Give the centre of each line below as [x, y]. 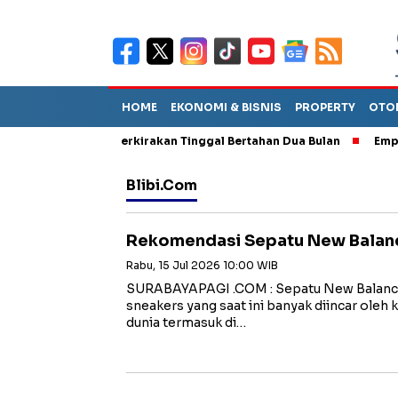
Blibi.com [162, 186]
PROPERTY [325, 107]
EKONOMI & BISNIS [226, 107]
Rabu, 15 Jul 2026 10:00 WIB [202, 265]
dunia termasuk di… [186, 322]
